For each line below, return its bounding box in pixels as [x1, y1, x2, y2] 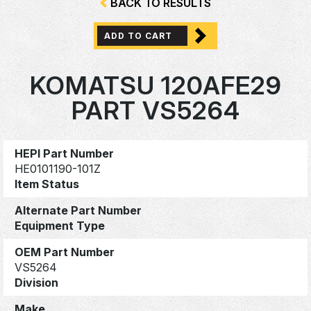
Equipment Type [15, 218, 105, 233]
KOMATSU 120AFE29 [29, 70, 282, 101]
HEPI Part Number [15, 146, 114, 160]
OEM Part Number [15, 244, 115, 259]
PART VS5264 [71, 95, 240, 126]
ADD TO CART [104, 31, 172, 42]
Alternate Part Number [15, 203, 142, 217]
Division [15, 275, 58, 289]
